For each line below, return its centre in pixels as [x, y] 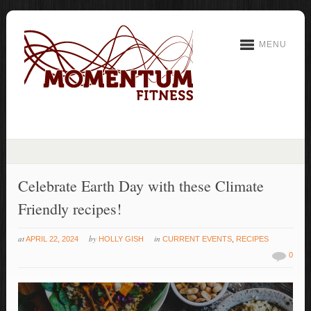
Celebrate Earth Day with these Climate [141, 186]
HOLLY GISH [121, 239]
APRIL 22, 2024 [52, 239]
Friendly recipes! [70, 209]
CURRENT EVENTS [197, 239]
